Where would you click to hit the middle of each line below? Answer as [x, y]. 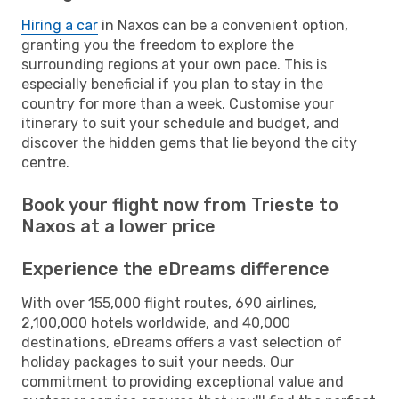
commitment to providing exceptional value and [183, 381]
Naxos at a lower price [118, 226]
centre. [45, 162]
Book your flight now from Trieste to [180, 204]
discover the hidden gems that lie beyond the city [189, 142]
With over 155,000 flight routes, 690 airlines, [169, 303]
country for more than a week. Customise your [178, 103]
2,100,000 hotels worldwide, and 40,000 [156, 322]
